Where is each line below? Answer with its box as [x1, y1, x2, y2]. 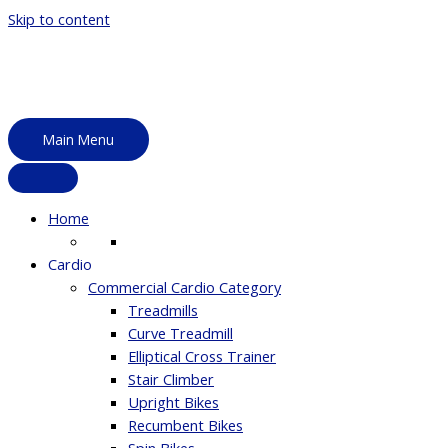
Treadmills [128, 300, 198, 321]
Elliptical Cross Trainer [128, 346, 276, 367]
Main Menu [43, 129, 114, 149]
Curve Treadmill [128, 323, 233, 344]
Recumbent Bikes [128, 415, 243, 436]
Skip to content [8, 9, 110, 29]
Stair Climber [128, 369, 214, 390]
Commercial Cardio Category [88, 277, 281, 298]
